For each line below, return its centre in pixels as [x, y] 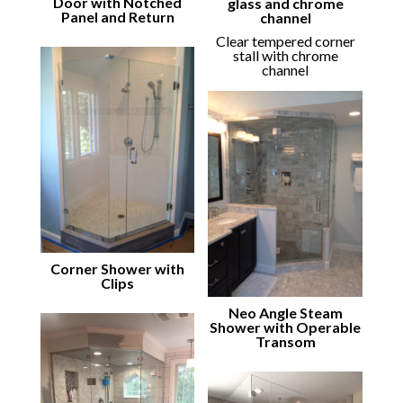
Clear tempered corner [285, 41]
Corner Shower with [118, 269]
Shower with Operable [286, 327]
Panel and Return [117, 17]
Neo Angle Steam [285, 313]
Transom [285, 342]
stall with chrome [285, 56]
